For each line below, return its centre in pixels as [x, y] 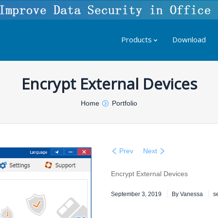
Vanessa [192, 194]
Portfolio [125, 103]
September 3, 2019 [136, 194]
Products [136, 39]
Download [189, 39]
